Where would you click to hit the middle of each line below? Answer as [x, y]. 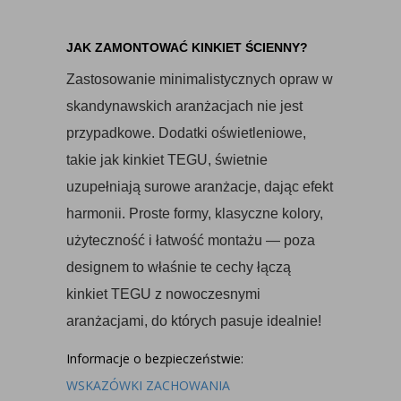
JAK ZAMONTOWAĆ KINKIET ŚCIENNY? [187, 47]
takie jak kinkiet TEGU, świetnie [167, 160]
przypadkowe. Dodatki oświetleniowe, [186, 133]
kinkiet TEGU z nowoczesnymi [163, 294]
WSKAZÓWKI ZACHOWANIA [148, 385]
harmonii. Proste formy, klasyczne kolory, [195, 213]
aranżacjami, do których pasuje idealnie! [194, 321]
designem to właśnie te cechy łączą [179, 267]
